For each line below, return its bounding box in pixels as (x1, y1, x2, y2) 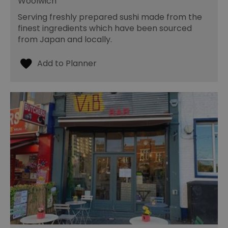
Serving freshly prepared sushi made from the (18, 11, 202, 23)
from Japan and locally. (18, 33, 114, 45)
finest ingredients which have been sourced (18, 22, 192, 34)
